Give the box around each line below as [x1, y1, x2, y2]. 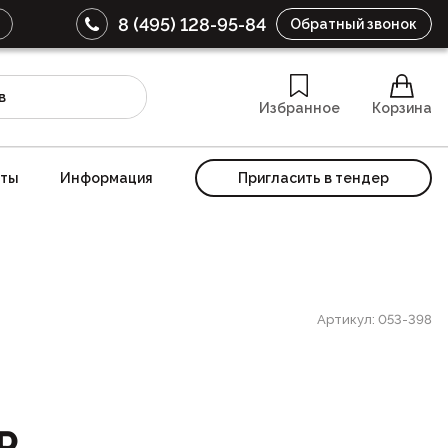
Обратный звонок [290, 16, 418, 32]
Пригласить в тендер [238, 169, 389, 186]
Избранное [258, 100, 340, 117]
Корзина [371, 100, 432, 117]
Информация [60, 169, 154, 186]
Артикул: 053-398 [317, 311, 432, 327]
